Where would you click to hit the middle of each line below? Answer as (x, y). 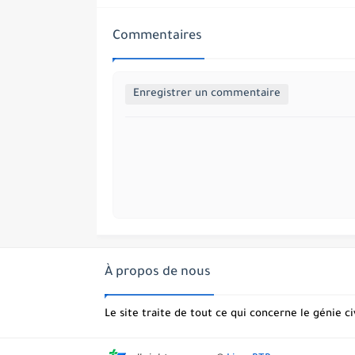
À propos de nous (158, 273)
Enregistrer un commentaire (207, 94)
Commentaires (157, 36)
